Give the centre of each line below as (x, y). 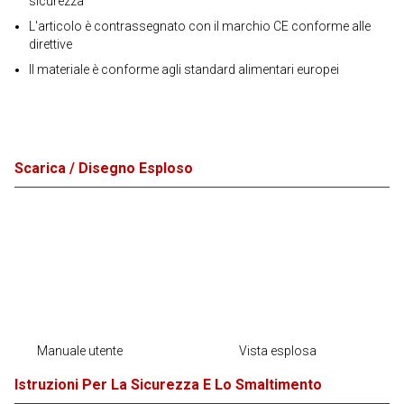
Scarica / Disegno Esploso (104, 168)
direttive (50, 44)
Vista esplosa (278, 351)
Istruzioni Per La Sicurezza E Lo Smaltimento (168, 385)
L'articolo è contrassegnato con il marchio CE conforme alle (200, 26)
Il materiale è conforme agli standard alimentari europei (184, 69)
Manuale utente (79, 351)
